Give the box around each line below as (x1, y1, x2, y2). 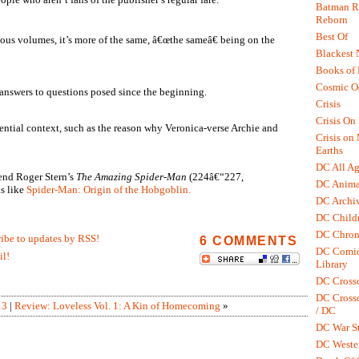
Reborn (316, 13, 348, 26)
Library (316, 257, 348, 270)
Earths (316, 143, 343, 156)
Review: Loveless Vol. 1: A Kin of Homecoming (14, 300, 220, 312)
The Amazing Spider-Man (76, 171, 187, 183)
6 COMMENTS (200, 234, 298, 248)
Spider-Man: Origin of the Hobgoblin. (26, 184, 191, 196)
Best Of (316, 30, 348, 42)
